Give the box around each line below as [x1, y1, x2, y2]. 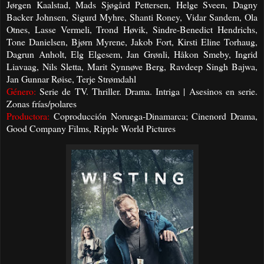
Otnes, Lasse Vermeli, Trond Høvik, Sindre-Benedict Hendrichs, [6, 23, 258, 36]
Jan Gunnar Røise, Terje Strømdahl [6, 72, 136, 85]
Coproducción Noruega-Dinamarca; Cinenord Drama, [49, 110, 258, 123]
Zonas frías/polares [6, 97, 77, 110]
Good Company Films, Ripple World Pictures [6, 122, 176, 135]
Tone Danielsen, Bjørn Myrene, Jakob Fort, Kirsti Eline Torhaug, [6, 35, 258, 48]
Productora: [6, 110, 49, 123]
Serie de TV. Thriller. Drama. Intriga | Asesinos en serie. [36, 85, 258, 98]
